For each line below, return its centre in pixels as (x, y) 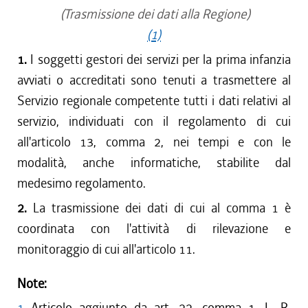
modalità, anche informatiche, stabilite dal (154, 163)
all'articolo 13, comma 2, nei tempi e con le (154, 142)
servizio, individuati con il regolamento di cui (154, 121)
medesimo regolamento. (81, 183)
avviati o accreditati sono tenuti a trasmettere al (154, 80)
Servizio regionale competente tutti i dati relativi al (154, 101)
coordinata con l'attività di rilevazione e (154, 229)
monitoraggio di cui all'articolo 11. (106, 249)
